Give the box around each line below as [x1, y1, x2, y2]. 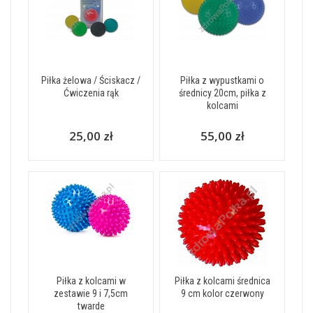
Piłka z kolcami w [56, 275, 126, 286]
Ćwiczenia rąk [63, 87, 119, 99]
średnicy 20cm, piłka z [178, 87, 266, 99]
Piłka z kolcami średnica [174, 275, 270, 286]
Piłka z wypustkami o [180, 75, 264, 86]
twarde [77, 300, 105, 312]
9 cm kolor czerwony [180, 288, 264, 299]
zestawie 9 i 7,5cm [54, 288, 128, 299]
